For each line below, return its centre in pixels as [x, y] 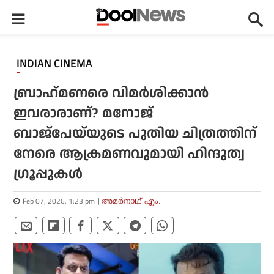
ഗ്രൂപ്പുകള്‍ [48, 174]
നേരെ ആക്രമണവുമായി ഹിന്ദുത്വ [129, 154]
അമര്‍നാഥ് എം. [131, 201]
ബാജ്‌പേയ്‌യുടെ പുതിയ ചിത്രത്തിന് [135, 134]
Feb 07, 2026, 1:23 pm [59, 201]
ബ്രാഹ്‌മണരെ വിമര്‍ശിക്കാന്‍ [111, 93]
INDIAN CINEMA [56, 64]
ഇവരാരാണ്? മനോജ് [83, 113]
